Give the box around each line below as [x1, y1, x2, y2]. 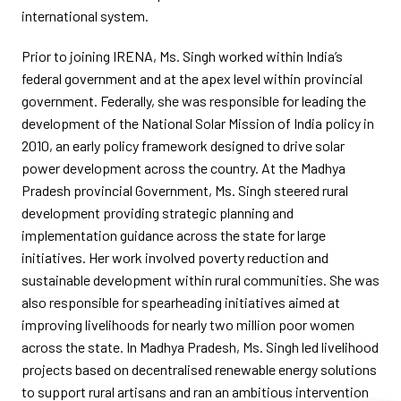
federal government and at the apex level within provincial [21, 70, 363, 87]
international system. [21, 7, 149, 24]
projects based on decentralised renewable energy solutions [21, 361, 377, 378]
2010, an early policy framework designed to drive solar [21, 137, 345, 154]
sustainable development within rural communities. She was [21, 271, 380, 288]
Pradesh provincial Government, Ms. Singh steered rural [21, 182, 348, 199]
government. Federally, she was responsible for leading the [21, 92, 366, 109]
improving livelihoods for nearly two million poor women [21, 316, 354, 333]
